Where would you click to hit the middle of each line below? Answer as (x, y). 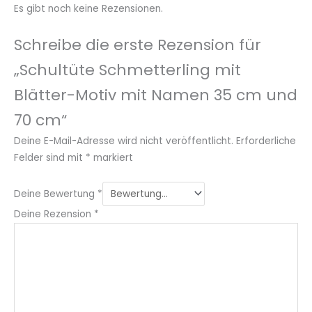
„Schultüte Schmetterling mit (127, 70)
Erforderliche (266, 141)
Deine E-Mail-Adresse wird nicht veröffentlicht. (124, 141)
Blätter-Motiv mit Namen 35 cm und (156, 95)
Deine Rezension (54, 214)
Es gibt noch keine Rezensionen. (88, 9)
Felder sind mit (50, 157)
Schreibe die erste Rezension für (138, 45)
